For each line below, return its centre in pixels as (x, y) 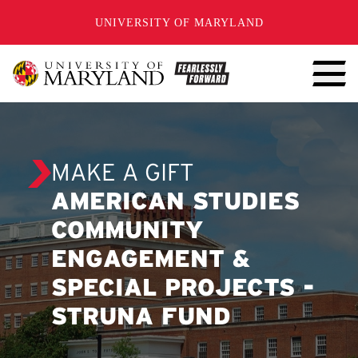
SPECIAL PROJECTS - (183, 289)
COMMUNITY (127, 232)
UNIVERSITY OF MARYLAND (179, 22)
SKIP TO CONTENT (86, 14)
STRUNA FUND (141, 318)
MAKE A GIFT (123, 174)
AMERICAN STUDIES (175, 203)
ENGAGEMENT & (151, 261)
